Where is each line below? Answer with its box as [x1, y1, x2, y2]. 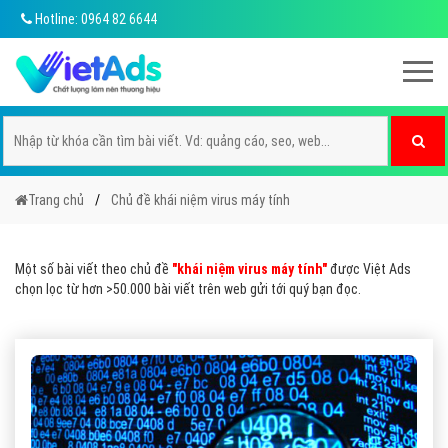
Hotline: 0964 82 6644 [32, 11, 157, 27]
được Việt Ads [327, 261, 411, 277]
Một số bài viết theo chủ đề [15, 261, 172, 277]
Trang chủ [28, 192, 84, 208]
